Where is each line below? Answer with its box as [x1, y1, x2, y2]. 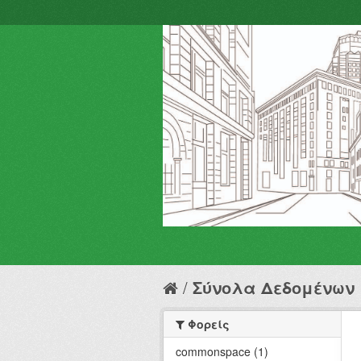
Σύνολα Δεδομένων [193, 275, 355, 299]
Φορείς [185, 315, 230, 332]
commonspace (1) [176, 342, 268, 359]
